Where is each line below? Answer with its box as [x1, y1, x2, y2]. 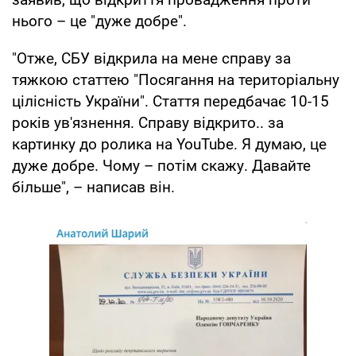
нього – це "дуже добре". [12, 11, 187, 30]
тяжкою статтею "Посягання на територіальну [12, 70, 339, 89]
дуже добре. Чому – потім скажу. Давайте [12, 156, 311, 175]
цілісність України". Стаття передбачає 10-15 [12, 91, 329, 110]
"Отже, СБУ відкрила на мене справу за [12, 48, 291, 68]
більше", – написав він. [12, 177, 175, 196]
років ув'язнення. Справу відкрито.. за [12, 113, 284, 132]
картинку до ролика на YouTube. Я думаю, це [12, 134, 327, 153]
